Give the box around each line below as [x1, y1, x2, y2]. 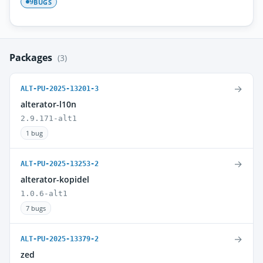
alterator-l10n [21, 99, 76, 110]
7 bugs [26, 204, 46, 213]
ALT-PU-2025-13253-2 [21, 160, 99, 168]
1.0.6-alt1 [21, 189, 68, 198]
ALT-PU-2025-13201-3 [21, 85, 99, 93]
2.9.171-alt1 [21, 114, 77, 123]
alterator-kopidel [21, 174, 89, 185]
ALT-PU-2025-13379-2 [21, 235, 99, 243]
